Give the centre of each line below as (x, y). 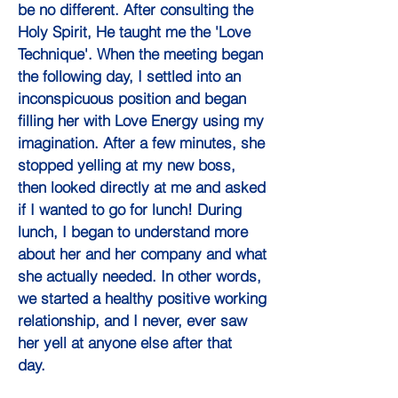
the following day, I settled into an (129, 76)
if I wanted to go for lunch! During (130, 210)
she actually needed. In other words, (139, 276)
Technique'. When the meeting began (140, 54)
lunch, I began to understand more (133, 232)
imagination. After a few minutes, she (141, 143)
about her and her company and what (142, 254)
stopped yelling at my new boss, (127, 165)
